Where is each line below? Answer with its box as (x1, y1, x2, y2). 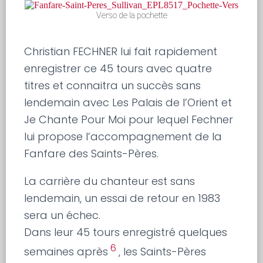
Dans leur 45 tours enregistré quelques (24, 225, 228, 240)
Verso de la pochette (96, 11, 167, 21)
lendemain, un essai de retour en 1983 (24, 191, 221, 206)
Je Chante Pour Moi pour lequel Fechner (24, 112, 234, 127)
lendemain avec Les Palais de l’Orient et (24, 95, 232, 110)
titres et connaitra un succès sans (24, 78, 201, 93)
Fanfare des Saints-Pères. (24, 146, 159, 161)
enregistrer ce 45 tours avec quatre (24, 61, 213, 76)
